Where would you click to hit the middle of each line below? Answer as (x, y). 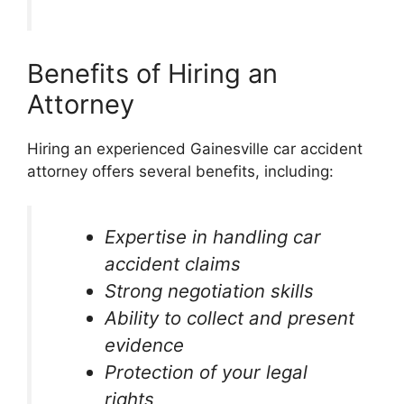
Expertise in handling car (213, 237)
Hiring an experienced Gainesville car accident (195, 148)
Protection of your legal (207, 372)
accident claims (173, 264)
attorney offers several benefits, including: (180, 171)
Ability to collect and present (230, 318)
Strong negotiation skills (210, 291)
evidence (145, 345)
